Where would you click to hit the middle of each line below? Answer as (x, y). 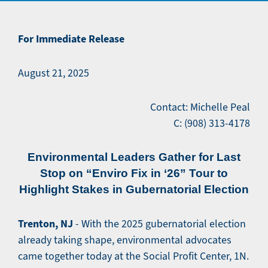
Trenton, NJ (45, 224)
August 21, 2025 (54, 73)
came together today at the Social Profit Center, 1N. (133, 256)
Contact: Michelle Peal (200, 107)
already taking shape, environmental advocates (125, 240)
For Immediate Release (71, 39)
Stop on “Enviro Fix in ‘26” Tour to (134, 173)
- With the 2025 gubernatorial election (159, 224)
